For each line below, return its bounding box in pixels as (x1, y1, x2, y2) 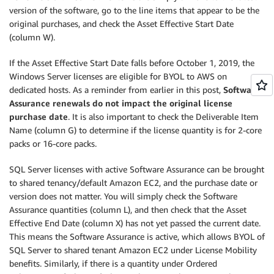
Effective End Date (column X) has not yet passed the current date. (9, 218, 261, 229)
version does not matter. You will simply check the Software (9, 191, 237, 202)
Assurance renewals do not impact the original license (9, 98, 232, 109)
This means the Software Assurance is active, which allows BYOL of (9, 231, 265, 242)
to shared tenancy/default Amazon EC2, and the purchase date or (9, 177, 257, 188)
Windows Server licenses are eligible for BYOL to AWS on (9, 71, 227, 82)
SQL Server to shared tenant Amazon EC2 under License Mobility (9, 245, 257, 256)
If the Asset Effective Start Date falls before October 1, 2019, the (9, 57, 254, 68)
